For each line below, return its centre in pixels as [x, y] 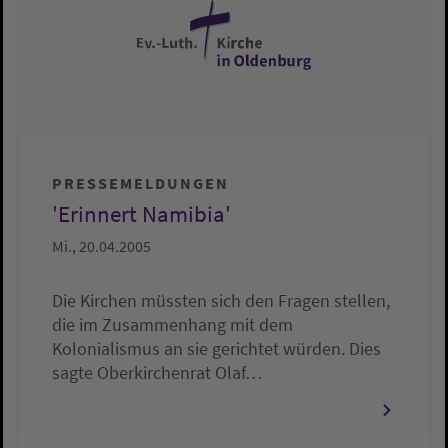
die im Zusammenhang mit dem [172, 324]
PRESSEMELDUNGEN [140, 182]
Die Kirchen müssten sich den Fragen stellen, [221, 300]
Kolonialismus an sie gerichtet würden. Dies [216, 348]
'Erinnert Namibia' [141, 213]
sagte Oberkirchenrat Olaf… [157, 372]
